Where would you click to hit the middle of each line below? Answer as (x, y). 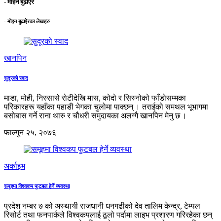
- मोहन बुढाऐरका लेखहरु (27, 21)
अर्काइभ (15, 166)
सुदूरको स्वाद (16, 78)
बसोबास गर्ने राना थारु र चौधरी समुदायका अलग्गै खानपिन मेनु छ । (95, 116)
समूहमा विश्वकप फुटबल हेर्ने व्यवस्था (37, 186)
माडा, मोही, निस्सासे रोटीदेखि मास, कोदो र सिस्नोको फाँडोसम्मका (95, 98)
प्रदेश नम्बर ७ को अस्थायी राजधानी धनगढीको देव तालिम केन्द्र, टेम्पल (102, 206)
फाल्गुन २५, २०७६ (30, 133)
